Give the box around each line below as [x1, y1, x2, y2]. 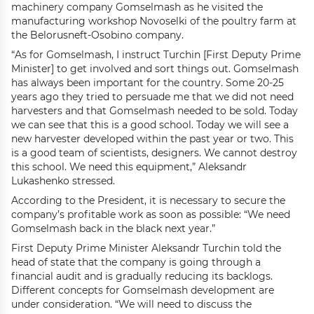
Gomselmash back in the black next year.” [11, 221, 215, 235]
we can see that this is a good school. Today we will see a [11, 118, 289, 131]
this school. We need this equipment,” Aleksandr [11, 160, 247, 173]
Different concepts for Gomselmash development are [11, 283, 274, 296]
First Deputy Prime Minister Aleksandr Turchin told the [11, 241, 281, 254]
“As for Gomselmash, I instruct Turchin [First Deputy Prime [11, 48, 301, 61]
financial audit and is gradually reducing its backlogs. [11, 269, 273, 282]
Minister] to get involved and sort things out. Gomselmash [11, 62, 299, 75]
